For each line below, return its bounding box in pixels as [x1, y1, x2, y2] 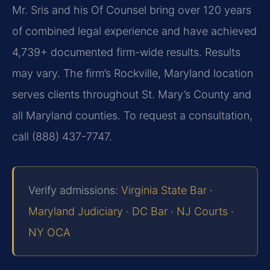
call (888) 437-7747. [12, 130, 112, 143]
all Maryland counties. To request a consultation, [12, 108, 253, 122]
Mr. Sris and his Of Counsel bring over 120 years [12, 3, 251, 16]
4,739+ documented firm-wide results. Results [12, 45, 240, 58]
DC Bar [132, 204, 168, 218]
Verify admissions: [28, 183, 121, 196]
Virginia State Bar [121, 183, 207, 196]
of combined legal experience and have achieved [12, 24, 257, 37]
